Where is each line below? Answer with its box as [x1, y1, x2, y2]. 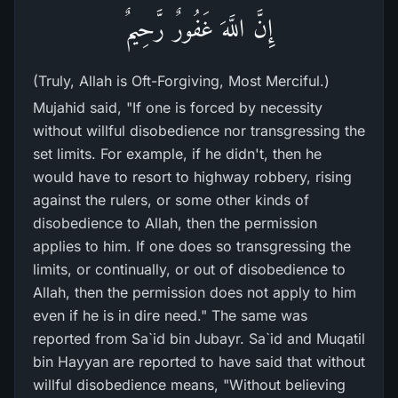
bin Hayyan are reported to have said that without [33, 353, 365, 370]
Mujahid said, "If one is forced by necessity [33, 99, 322, 116]
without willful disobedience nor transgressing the [33, 122, 365, 139]
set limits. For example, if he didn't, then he [33, 145, 322, 163]
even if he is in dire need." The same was [33, 306, 307, 324]
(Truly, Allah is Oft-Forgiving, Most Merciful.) [33, 72, 330, 90]
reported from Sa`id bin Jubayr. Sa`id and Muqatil [33, 330, 365, 347]
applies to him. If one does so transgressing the [33, 237, 351, 255]
